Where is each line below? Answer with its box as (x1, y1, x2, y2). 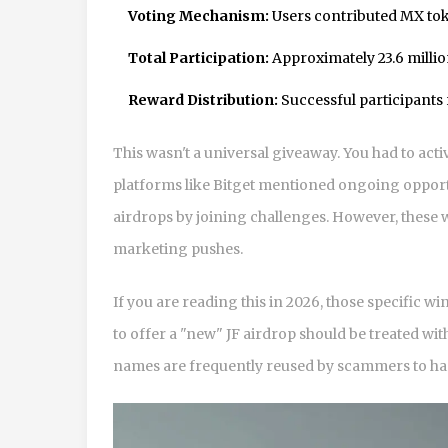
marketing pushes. (113, 239, 243, 258)
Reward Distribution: (128, 90, 278, 109)
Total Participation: (128, 48, 269, 67)
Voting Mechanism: (128, 6, 269, 25)
